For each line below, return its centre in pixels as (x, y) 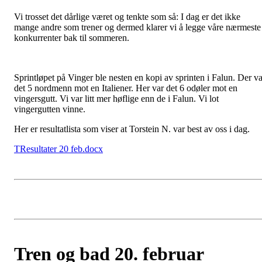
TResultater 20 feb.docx (58, 149)
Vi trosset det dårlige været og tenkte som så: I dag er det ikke (127, 17)
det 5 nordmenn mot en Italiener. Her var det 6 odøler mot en (126, 88)
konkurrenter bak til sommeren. (72, 38)
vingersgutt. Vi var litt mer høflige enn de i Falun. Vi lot (116, 99)
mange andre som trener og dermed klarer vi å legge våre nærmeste (137, 27)
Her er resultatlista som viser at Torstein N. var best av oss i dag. (132, 129)
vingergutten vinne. (50, 109)
